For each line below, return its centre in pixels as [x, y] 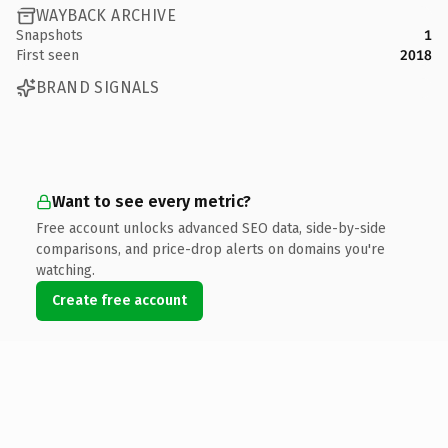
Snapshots [49, 35]
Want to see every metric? [151, 201]
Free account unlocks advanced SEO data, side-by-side [211, 228]
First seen [47, 55]
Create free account [119, 300]
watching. [65, 270]
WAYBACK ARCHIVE [106, 15]
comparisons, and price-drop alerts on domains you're [210, 249]
